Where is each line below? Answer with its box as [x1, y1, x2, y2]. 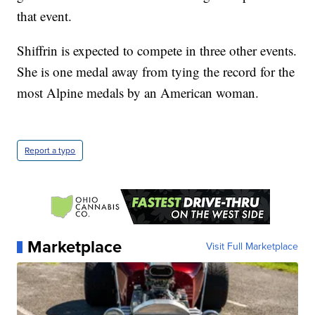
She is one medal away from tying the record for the [17, 63, 295, 81]
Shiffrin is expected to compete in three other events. [17, 41, 297, 60]
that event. [17, 7, 72, 25]
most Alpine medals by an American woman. [17, 84, 259, 102]
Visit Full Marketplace [205, 239, 298, 255]
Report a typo [25, 144, 76, 157]
